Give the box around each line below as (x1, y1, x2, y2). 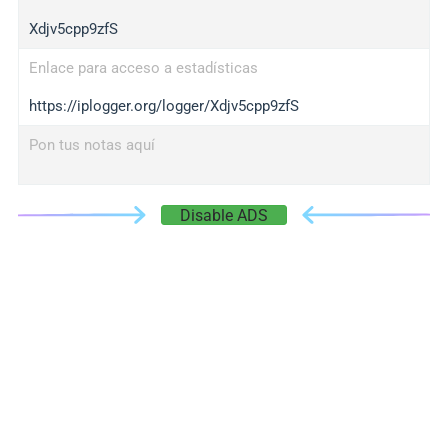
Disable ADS (180, 206, 268, 225)
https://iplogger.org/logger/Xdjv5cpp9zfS (28, 97, 299, 115)
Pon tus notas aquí (28, 136, 155, 154)
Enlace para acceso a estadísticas (28, 59, 258, 77)
